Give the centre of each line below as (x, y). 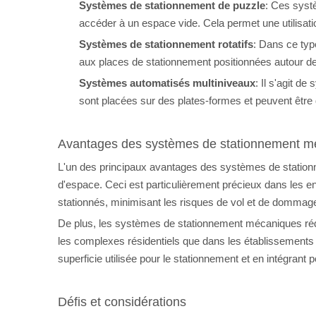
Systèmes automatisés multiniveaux (167, 83)
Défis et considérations (122, 302)
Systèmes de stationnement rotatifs (166, 44)
